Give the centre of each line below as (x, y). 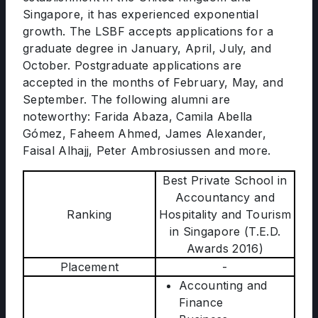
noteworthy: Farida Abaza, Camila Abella (138, 116)
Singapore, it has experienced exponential (141, 14)
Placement (89, 267)
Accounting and (223, 285)
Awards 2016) (225, 248)
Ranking (89, 214)
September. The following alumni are (127, 99)
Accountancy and (225, 197)
